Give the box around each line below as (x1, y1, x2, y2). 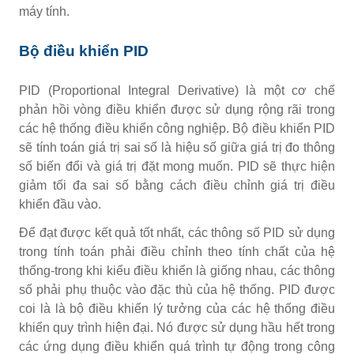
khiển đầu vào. (19, 197, 101, 211)
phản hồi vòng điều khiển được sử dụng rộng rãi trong (19, 102, 335, 116)
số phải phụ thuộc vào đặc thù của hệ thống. (19, 282, 279, 296)
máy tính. (19, 4, 70, 18)
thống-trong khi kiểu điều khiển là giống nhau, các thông (19, 263, 335, 277)
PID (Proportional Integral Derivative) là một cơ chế (19, 83, 335, 97)
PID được (278, 282, 336, 296)
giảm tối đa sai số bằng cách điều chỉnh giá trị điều (19, 178, 335, 192)
